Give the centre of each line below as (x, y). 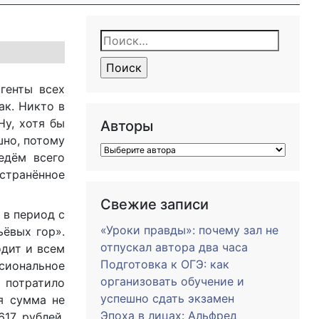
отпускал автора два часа (174, 247)
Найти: (123, 40)
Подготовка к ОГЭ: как (165, 264)
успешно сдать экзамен (167, 298)
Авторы (127, 126)
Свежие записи (155, 204)
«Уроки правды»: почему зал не (189, 230)
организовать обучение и (172, 281)
